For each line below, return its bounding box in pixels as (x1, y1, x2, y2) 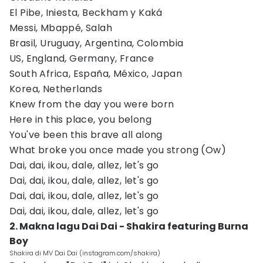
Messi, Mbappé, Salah (9, 21, 112, 35)
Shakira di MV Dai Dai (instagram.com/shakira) (9, 248, 160, 258)
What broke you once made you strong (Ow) (9, 143, 226, 157)
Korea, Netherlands (9, 82, 103, 96)
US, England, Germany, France (9, 52, 154, 65)
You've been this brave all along (9, 128, 163, 141)
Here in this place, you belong (9, 113, 151, 126)
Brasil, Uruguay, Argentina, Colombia (9, 36, 184, 50)
